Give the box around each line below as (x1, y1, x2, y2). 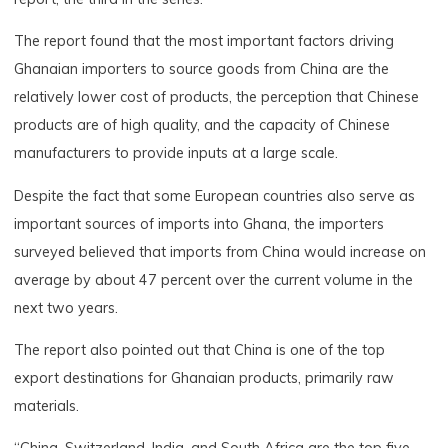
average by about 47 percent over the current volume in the (14, 270, 414, 289)
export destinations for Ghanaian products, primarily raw (14, 368, 395, 387)
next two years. (14, 298, 119, 317)
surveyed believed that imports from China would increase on (14, 242, 427, 261)
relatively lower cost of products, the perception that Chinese (14, 88, 420, 107)
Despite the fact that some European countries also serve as (14, 186, 416, 205)
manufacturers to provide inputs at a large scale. (14, 144, 339, 163)
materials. (14, 396, 80, 415)
